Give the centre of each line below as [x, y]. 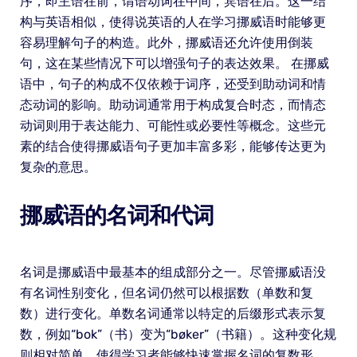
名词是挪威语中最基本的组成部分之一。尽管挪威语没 [173, 273]
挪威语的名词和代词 [116, 216]
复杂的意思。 [58, 167]
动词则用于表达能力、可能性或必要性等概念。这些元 [173, 126]
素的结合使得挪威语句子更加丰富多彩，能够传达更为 [173, 147]
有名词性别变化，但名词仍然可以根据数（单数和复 [166, 293]
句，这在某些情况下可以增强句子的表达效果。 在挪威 [174, 64]
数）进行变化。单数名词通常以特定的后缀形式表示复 [173, 314]
